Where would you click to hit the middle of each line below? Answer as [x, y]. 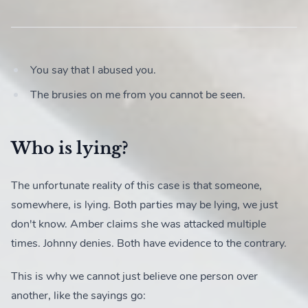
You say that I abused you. [93, 70]
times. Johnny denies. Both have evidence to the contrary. [149, 243]
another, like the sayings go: [78, 296]
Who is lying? [70, 148]
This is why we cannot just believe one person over [134, 276]
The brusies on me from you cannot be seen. [138, 95]
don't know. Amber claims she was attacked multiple [139, 224]
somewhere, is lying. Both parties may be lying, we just [144, 205]
